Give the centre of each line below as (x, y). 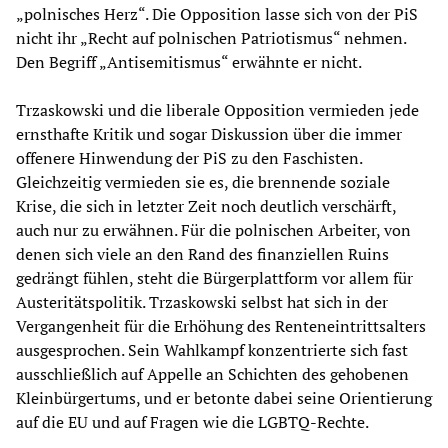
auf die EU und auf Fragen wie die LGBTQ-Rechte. (192, 421)
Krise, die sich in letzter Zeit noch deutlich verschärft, (206, 205)
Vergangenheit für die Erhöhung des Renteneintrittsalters (221, 325)
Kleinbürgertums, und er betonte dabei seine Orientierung (224, 397)
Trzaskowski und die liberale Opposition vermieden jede (217, 109)
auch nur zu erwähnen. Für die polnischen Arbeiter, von (213, 229)
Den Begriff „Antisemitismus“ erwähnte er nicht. (189, 61)
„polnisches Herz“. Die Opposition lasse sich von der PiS (217, 13)
